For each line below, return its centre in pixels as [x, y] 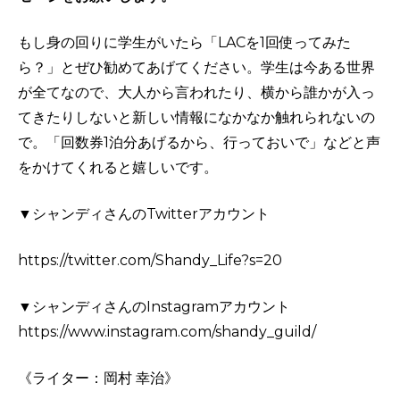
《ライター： [61, 378]
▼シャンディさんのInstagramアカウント [154, 307]
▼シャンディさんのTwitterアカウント [144, 214]
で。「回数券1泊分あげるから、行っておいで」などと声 [199, 142]
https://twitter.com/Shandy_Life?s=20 [150, 260]
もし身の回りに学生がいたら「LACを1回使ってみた [184, 42]
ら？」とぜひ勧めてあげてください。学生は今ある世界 [196, 67]
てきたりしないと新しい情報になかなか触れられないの [196, 117]
